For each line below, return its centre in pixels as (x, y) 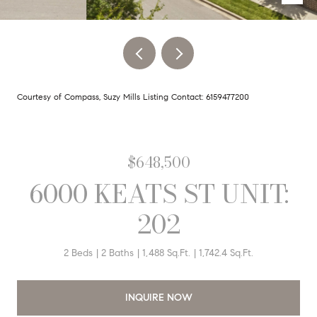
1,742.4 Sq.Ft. (226, 253)
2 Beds (78, 253)
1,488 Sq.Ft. (166, 253)
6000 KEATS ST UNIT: (158, 194)
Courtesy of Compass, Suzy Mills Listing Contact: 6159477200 (134, 97)
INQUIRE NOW (158, 297)
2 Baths (117, 253)
